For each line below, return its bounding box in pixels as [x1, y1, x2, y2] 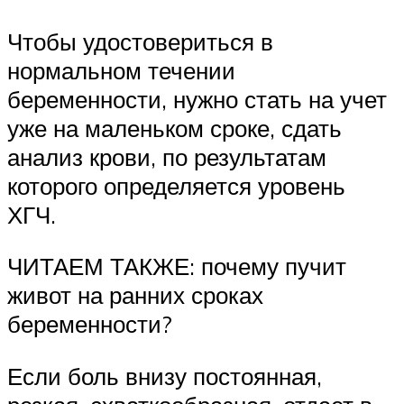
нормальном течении [7, 55, 235, 85]
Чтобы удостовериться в [7, 26, 273, 56]
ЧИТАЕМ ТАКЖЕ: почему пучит [7, 252, 346, 281]
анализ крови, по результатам [7, 142, 326, 171]
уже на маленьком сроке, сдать [7, 113, 342, 142]
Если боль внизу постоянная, [7, 361, 322, 390]
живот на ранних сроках [7, 280, 263, 310]
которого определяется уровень [7, 170, 345, 200]
